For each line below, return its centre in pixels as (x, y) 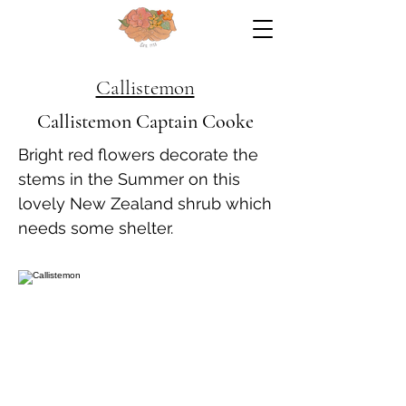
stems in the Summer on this (129, 179)
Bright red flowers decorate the (138, 155)
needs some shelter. (96, 228)
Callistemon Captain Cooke (145, 121)
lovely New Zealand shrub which (145, 203)
